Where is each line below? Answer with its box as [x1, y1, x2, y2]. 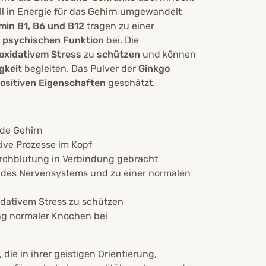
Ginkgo [138, 63, 170, 75]
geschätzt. [106, 77, 155, 89]
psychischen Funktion [2, 34, 104, 46]
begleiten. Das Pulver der [24, 63, 138, 75]
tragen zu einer [84, 20, 154, 32]
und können [142, 49, 196, 61]
